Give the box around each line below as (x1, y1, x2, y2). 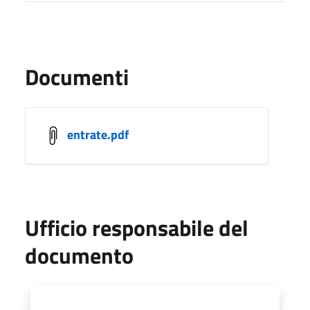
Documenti (25, 60, 129, 93)
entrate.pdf (67, 125, 129, 144)
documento (25, 238, 134, 272)
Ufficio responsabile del (25, 210, 248, 244)
